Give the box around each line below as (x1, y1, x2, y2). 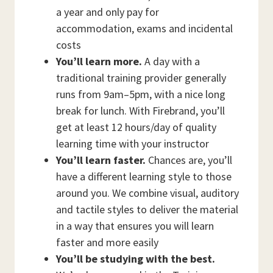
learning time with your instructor (56, 136, 209, 151)
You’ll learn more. (56, 54, 142, 69)
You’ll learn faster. (56, 153, 146, 168)
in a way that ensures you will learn (56, 219, 214, 233)
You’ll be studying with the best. (56, 252, 215, 266)
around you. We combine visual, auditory (56, 186, 239, 200)
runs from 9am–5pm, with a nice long (56, 87, 225, 102)
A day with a (142, 54, 200, 69)
